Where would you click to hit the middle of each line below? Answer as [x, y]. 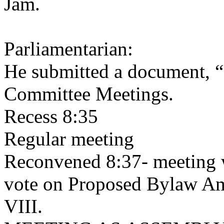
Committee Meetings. [89, 94]
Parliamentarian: [68, 49]
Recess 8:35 [51, 116]
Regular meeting [69, 139]
